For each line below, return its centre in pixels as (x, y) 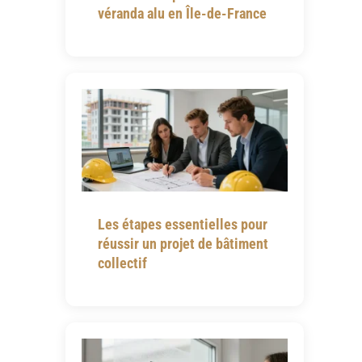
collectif (122, 263)
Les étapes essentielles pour (182, 225)
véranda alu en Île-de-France (182, 13)
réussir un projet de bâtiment (183, 244)
